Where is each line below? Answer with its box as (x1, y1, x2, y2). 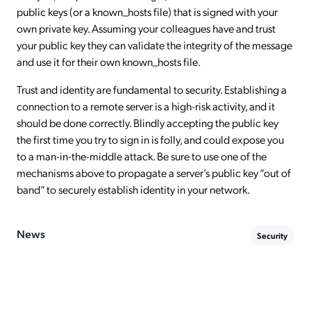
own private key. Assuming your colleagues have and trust (17, 21, 276, 35)
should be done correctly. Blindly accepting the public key (17, 115, 278, 130)
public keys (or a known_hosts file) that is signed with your (17, 4, 278, 19)
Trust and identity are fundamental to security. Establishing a (17, 82, 287, 96)
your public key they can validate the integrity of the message (17, 37, 292, 52)
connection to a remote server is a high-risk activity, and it (17, 99, 275, 113)
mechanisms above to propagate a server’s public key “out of (17, 165, 291, 180)
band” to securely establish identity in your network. (17, 182, 250, 196)
